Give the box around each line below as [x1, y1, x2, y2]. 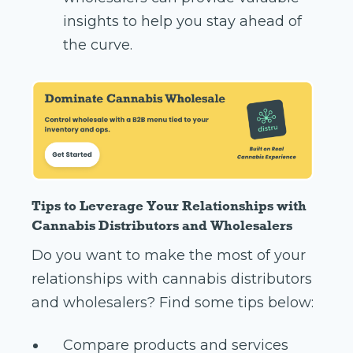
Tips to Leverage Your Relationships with [32, 196, 307, 214]
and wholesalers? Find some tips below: [32, 293, 314, 311]
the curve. [63, 36, 132, 54]
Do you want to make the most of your [32, 246, 306, 264]
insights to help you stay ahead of [63, 13, 302, 31]
